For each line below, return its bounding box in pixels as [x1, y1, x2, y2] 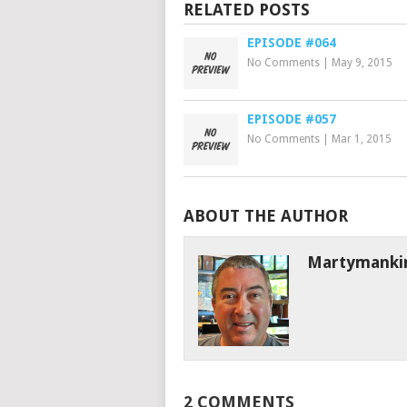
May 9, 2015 [332, 55, 392, 69]
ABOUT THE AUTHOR [184, 205, 348, 225]
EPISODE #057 [247, 111, 336, 126]
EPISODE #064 [247, 35, 336, 50]
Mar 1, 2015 [332, 132, 392, 145]
